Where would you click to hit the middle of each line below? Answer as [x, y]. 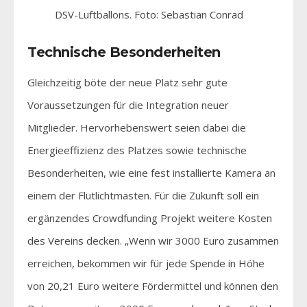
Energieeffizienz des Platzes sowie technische [137, 150]
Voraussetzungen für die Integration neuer [128, 105]
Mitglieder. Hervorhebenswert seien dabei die [137, 127]
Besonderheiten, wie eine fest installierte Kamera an [151, 172]
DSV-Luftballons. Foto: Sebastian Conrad [149, 14]
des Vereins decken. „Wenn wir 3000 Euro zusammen [153, 240]
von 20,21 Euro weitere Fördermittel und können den [153, 285]
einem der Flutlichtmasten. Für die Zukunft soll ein [143, 195]
